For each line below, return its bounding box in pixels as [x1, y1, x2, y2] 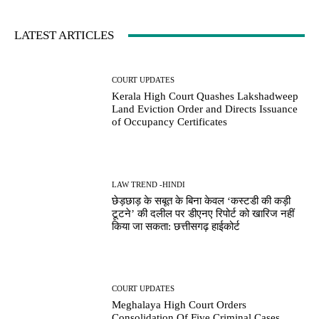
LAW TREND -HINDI [112, 179, 186, 189]
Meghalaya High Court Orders [112, 298, 247, 310]
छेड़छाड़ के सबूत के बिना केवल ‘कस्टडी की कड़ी [112, 194, 291, 206]
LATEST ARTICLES [14, 28, 114, 43]
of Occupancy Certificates [112, 116, 228, 128]
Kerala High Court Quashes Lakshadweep [112, 90, 299, 103]
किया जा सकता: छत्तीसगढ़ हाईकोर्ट [112, 220, 241, 232]
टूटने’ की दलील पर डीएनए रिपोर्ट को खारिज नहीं [112, 207, 295, 219]
